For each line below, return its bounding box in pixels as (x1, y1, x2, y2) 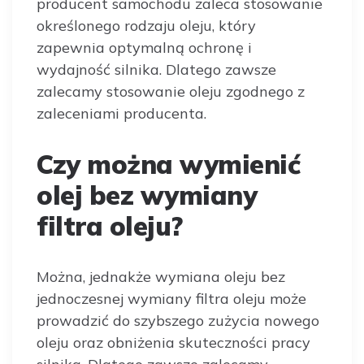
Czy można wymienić (37, 148, 300, 180)
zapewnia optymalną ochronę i (37, 38, 252, 57)
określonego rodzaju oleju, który (37, 16, 256, 35)
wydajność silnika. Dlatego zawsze (37, 60, 276, 79)
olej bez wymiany (37, 179, 257, 211)
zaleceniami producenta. (37, 104, 206, 123)
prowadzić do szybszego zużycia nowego (37, 311, 319, 330)
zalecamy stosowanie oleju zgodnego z (37, 82, 305, 101)
